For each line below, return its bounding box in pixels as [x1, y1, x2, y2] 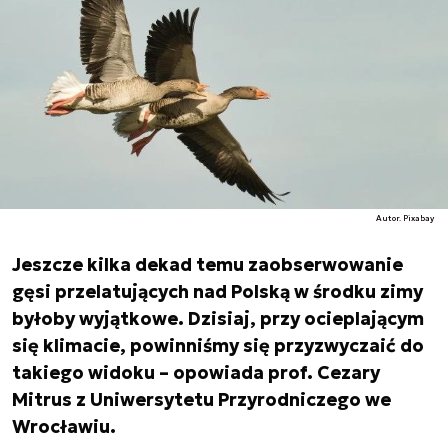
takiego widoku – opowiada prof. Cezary [12, 361, 380, 384]
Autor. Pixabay [376, 213, 435, 223]
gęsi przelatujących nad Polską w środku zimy [12, 280, 423, 303]
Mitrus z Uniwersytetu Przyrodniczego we [12, 388, 391, 411]
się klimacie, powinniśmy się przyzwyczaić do [12, 334, 424, 357]
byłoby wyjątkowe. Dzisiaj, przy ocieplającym [12, 307, 424, 330]
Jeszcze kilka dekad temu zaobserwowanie [12, 253, 403, 276]
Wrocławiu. [12, 415, 116, 438]
